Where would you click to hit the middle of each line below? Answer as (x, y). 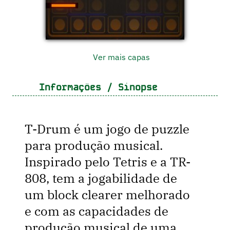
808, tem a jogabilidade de (101, 178)
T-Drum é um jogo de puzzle (107, 129)
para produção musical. (94, 146)
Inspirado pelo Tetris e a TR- (108, 162)
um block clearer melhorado (107, 195)
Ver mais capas (120, 57)
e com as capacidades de (97, 211)
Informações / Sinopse (95, 87)
